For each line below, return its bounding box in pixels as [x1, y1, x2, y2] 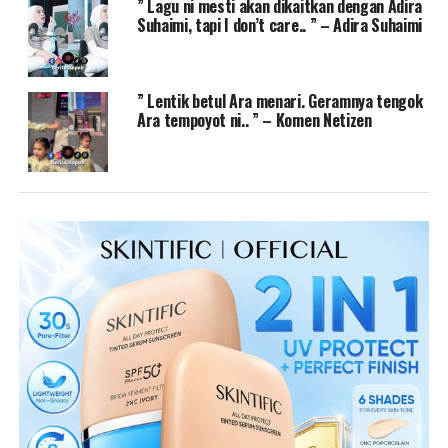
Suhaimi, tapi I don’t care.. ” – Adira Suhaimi [136, 12, 423, 37]
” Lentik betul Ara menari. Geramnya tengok [136, 88, 423, 113]
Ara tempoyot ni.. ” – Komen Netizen [136, 107, 372, 132]
